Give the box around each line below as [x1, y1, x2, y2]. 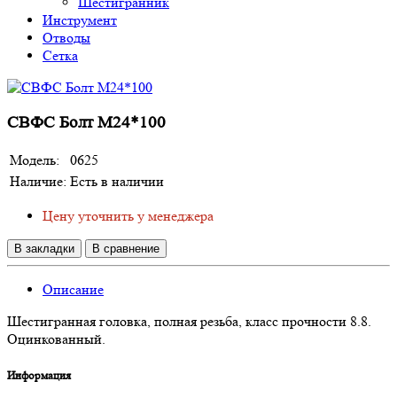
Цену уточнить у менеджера [43, 207, 214, 225]
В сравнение [92, 242, 160, 256]
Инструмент [43, 12, 117, 28]
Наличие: [10, 173, 66, 191]
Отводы [43, 29, 90, 46]
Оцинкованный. [7, 331, 105, 348]
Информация [7, 368, 71, 382]
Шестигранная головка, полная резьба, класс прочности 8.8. [7, 313, 371, 331]
